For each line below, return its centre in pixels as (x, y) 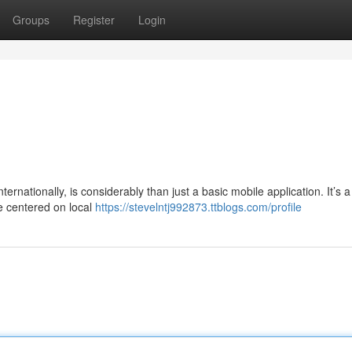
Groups (31, 20)
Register (94, 20)
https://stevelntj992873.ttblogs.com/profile (198, 207)
